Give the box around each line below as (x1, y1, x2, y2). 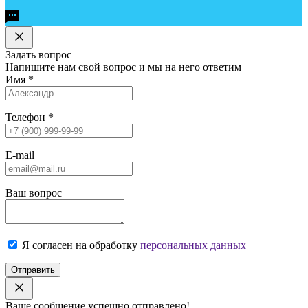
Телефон (5, 111, 48, 123)
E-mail (5, 148, 34, 161)
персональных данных (140, 239, 246, 251)
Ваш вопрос (5, 186, 62, 199)
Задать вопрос (5, 48, 71, 60)
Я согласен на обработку (22, 239, 140, 251)
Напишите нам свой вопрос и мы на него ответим (5, 60, 241, 73)
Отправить (11, 264, 55, 275)
